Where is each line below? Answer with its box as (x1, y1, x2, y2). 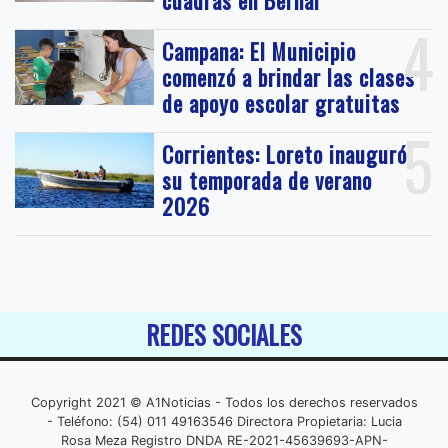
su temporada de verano (162, 164, 373, 197)
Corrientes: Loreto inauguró (162, 138, 408, 171)
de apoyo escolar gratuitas (162, 87, 401, 120)
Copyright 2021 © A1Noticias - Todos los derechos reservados (30, 395, 418, 411)
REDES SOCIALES (146, 316, 302, 354)
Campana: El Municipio (162, 35, 357, 68)
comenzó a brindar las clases (162, 61, 416, 94)
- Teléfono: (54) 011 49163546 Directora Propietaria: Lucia (46, 414, 402, 430)
